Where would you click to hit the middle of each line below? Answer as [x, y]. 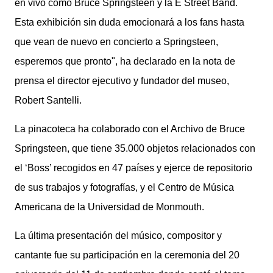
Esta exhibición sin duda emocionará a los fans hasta [129, 22]
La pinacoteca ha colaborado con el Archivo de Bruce [130, 129]
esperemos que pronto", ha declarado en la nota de [125, 61]
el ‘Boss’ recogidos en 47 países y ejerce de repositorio [133, 168]
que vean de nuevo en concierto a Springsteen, [116, 42]
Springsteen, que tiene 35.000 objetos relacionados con [135, 148]
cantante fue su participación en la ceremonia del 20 [127, 255]
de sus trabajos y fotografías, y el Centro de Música [124, 187]
